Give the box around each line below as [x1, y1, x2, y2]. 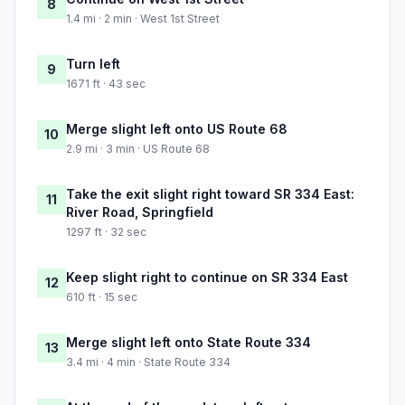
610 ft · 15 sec [66, 290, 137, 305]
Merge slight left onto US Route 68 [66, 121, 287, 137]
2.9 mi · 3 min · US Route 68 [66, 142, 210, 156]
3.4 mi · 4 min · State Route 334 [66, 355, 231, 370]
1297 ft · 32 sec [66, 225, 146, 240]
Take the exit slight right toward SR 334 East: [66, 186, 354, 202]
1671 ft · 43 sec [66, 77, 146, 91]
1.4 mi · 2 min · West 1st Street [66, 12, 220, 26]
